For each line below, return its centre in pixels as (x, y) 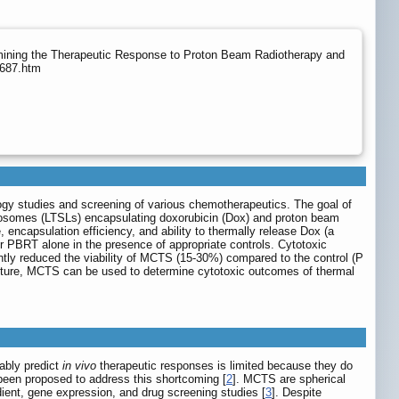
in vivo (79, 366)
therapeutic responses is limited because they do (224, 366)
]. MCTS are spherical (289, 379)
